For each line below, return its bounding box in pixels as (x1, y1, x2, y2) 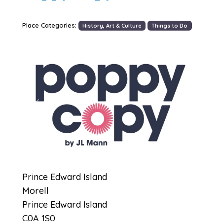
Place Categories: (22, 21, 78, 29)
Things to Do (151, 22, 188, 29)
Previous (35, 107, 69, 117)
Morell (22, 184, 49, 196)
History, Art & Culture (82, 22, 142, 29)
